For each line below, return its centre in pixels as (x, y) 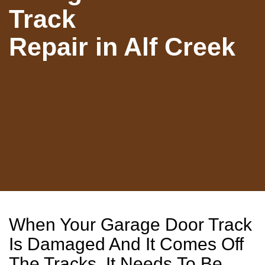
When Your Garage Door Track (130, 224)
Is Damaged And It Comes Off (126, 244)
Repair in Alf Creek (122, 47)
